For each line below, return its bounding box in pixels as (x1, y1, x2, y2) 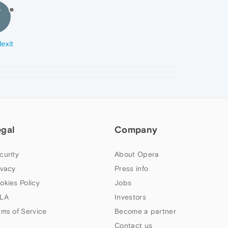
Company (115, 124, 158, 135)
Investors (115, 193, 146, 201)
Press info (115, 164, 149, 173)
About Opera (115, 150, 159, 158)
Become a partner (115, 207, 176, 215)
